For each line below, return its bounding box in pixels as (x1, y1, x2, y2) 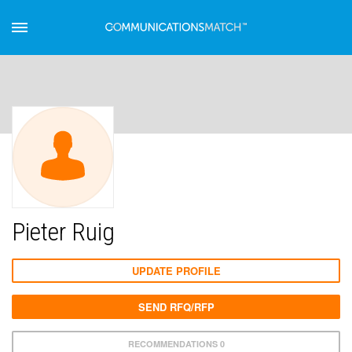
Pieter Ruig (12, 217, 115, 247)
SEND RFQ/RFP (137, 299, 214, 314)
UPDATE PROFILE (131, 263, 221, 278)
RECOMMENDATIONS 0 (127, 338, 225, 350)
